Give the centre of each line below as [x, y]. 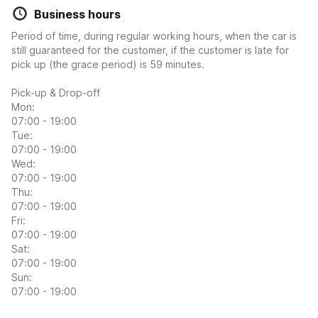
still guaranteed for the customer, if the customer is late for [150, 50]
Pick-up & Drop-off [56, 93]
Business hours [77, 14]
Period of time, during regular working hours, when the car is [154, 36]
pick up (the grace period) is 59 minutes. [108, 64]
